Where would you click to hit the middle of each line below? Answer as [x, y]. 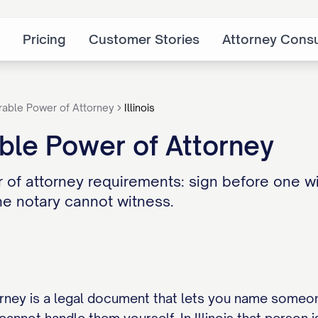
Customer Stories [144, 39]
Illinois [139, 108]
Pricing [44, 39]
